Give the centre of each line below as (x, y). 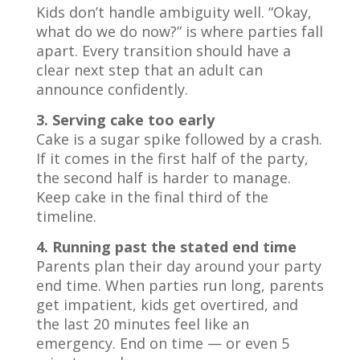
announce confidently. (112, 89)
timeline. (66, 216)
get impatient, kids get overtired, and (167, 305)
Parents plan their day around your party (178, 266)
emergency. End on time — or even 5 (162, 343)
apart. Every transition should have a (163, 51)
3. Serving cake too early (125, 120)
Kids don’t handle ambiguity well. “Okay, (174, 12)
